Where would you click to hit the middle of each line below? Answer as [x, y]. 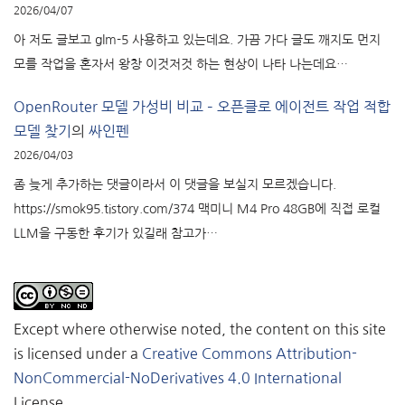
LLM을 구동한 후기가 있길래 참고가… [116, 233]
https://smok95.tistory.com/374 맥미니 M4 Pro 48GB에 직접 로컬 [197, 208]
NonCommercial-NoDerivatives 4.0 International [178, 377]
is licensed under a [78, 353]
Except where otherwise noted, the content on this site [200, 329]
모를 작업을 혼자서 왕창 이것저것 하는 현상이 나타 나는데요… [181, 65]
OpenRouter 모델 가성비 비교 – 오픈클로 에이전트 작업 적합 [202, 106]
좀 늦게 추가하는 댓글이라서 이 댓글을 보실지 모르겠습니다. [175, 184]
